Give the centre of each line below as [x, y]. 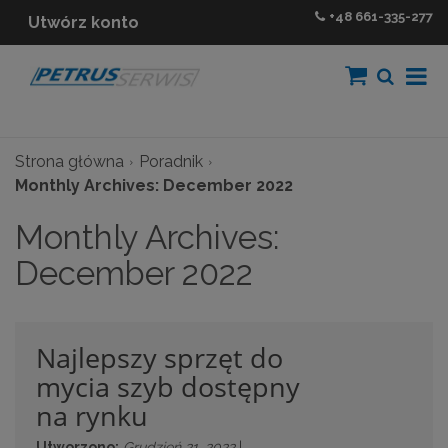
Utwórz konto [83, 22]
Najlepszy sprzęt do [159, 357]
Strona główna [69, 161]
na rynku [92, 415]
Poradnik [171, 161]
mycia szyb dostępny [168, 386]
